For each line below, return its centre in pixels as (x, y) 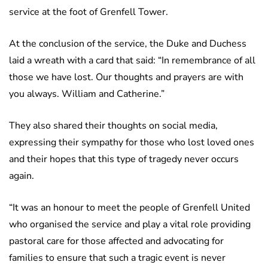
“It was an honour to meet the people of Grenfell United (130, 208)
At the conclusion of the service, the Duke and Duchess (128, 44)
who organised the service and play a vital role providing (130, 225)
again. (22, 176)
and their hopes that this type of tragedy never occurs (124, 159)
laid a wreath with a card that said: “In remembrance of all (132, 61)
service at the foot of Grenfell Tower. (89, 12)
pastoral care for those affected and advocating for (116, 241)
